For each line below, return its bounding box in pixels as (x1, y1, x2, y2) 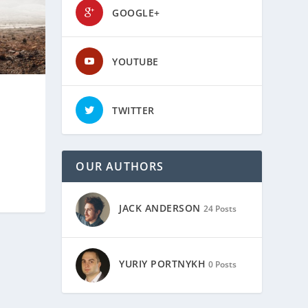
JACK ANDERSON (119, 201, 201, 215)
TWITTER (112, 103, 155, 117)
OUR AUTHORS (76, 158, 164, 174)
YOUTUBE (112, 54, 159, 68)
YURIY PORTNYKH (119, 257, 206, 271)
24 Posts (203, 203, 236, 215)
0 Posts (208, 258, 237, 271)
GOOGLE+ (112, 5, 160, 19)
